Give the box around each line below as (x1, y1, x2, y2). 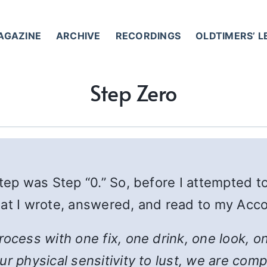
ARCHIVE (56, 29, 101, 42)
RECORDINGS (115, 29, 181, 42)
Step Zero (90, 77, 177, 108)
